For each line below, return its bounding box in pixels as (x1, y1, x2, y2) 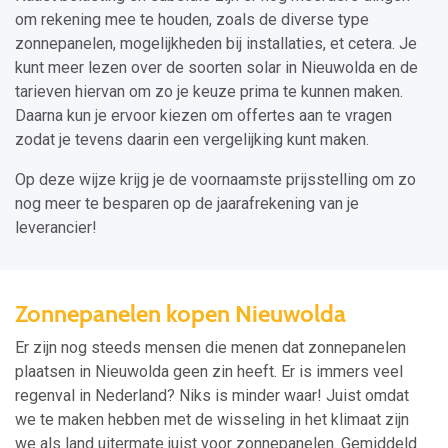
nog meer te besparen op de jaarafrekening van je (15, 194, 359, 214)
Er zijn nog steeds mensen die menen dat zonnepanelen (15, 338, 406, 358)
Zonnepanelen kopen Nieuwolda (15, 299, 346, 329)
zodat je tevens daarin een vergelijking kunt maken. (15, 130, 369, 150)
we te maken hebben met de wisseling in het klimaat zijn (15, 410, 409, 430)
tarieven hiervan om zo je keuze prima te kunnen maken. (15, 82, 403, 102)
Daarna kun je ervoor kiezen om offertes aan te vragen (15, 106, 392, 126)
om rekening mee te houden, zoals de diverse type (15, 10, 369, 30)
